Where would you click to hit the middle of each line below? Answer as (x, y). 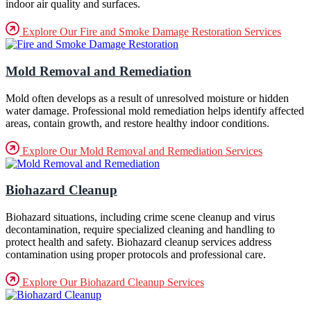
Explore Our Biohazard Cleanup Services (112, 283)
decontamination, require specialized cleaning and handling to (140, 230)
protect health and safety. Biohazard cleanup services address (138, 242)
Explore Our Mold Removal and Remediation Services (141, 151)
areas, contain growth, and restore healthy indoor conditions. (137, 123)
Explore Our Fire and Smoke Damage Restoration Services (150, 32)
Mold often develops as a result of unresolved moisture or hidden (147, 98)
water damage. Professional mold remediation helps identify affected (155, 110)
